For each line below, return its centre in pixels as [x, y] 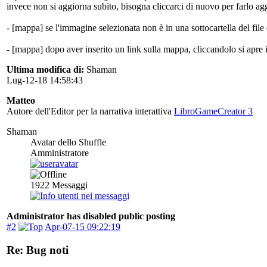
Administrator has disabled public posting [91, 216]
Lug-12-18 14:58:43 [45, 80]
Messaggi [69, 185]
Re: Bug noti [38, 250]
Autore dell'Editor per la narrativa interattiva [90, 111]
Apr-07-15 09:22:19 [83, 227]
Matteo [21, 101]
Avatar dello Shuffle [68, 142]
